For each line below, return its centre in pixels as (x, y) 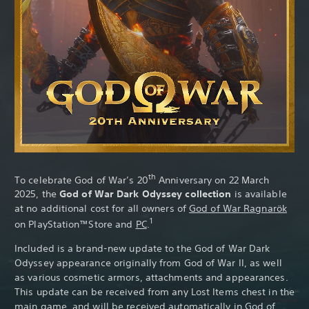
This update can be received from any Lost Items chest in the (155, 291)
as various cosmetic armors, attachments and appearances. (151, 277)
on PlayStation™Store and (75, 224)
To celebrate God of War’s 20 (81, 180)
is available (259, 194)
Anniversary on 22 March (213, 180)
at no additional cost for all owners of (102, 209)
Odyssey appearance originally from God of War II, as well (148, 262)
